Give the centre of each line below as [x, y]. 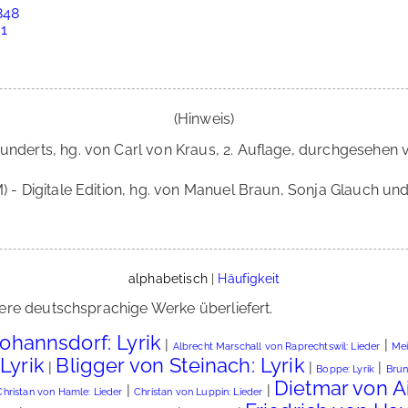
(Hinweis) [204, 119]
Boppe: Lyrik [346, 369]
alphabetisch [168, 278]
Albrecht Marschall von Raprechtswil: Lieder [276, 347]
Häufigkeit [249, 278]
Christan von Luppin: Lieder [199, 392]
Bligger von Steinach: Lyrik [180, 365]
